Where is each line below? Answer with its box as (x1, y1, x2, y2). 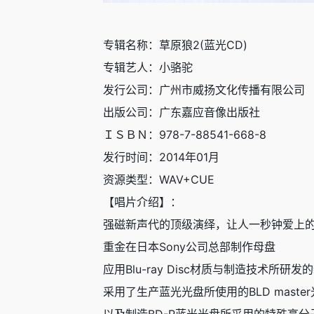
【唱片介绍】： (103, 195, 182, 209)
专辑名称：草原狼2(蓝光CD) (103, 38, 247, 52)
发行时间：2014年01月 (103, 150, 219, 164)
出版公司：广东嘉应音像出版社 (103, 105, 260, 119)
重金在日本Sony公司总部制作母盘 (103, 240, 275, 254)
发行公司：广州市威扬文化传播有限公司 (103, 83, 305, 97)
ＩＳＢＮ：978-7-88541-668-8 (103, 128, 266, 142)
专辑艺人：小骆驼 (103, 60, 193, 74)
